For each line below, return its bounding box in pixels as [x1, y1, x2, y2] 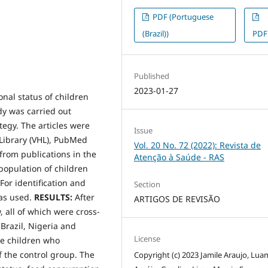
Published [134, 71, 170, 82]
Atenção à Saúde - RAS [134, 151, 225, 163]
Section [134, 179, 161, 190]
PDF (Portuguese [151, 11, 214, 23]
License [134, 233, 161, 245]
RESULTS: [34, 191, 75, 203]
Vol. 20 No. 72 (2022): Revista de [134, 139, 261, 151]
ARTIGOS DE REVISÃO [134, 193, 221, 205]
